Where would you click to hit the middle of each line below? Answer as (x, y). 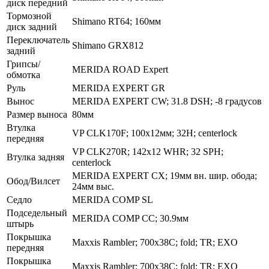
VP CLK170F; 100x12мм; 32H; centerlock (155, 133)
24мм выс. (93, 186)
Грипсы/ (23, 64)
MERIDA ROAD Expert (120, 69)
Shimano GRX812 (108, 45)
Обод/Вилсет (33, 181)
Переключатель (38, 40)
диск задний (32, 26)
